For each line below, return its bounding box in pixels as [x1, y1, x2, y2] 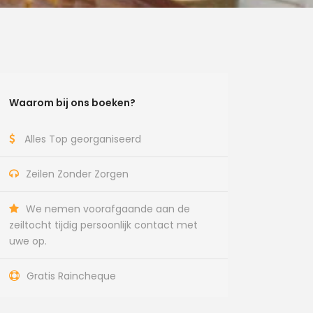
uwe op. [9, 234, 48, 248]
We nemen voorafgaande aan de [26, 202, 191, 216]
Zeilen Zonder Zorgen [26, 167, 129, 181]
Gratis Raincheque [27, 269, 117, 283]
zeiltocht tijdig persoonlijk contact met [9, 218, 198, 232]
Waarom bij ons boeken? [9, 96, 136, 110]
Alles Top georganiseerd [24, 132, 142, 146]
